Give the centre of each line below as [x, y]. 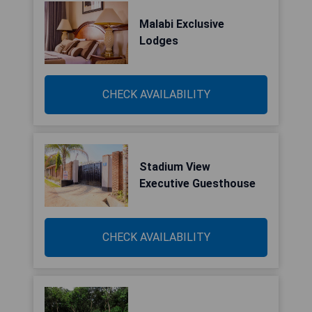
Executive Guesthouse [197, 184]
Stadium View [175, 167]
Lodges [159, 41]
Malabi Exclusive [182, 24]
